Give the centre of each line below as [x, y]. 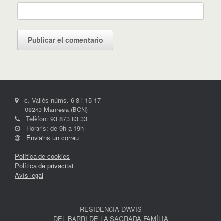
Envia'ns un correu [53, 138]
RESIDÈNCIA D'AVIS [110, 209]
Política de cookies [42, 156]
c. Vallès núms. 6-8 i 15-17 [59, 100]
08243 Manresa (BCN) [51, 110]
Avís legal [29, 175]
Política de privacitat [44, 166]
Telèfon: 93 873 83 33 [54, 119]
